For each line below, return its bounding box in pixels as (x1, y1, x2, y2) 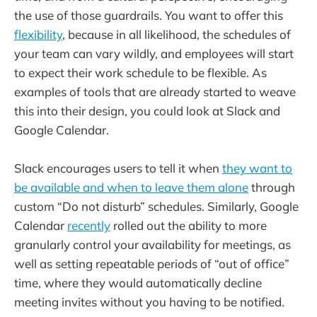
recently (67, 218, 110, 234)
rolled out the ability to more (110, 218, 267, 234)
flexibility (14, 26, 62, 42)
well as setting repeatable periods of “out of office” (14, 256, 289, 272)
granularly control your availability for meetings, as (14, 237, 291, 253)
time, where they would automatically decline (14, 275, 262, 291)
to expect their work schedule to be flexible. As (14, 64, 267, 80)
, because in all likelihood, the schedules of (62, 26, 291, 42)
